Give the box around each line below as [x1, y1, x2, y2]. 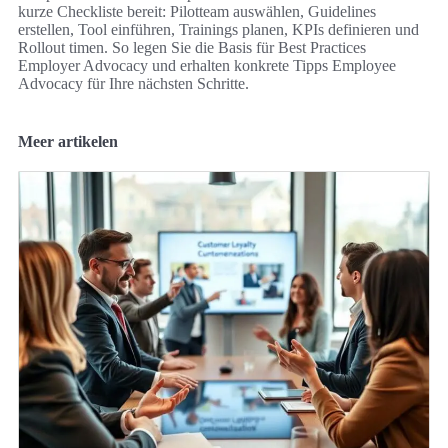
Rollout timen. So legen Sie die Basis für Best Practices [18, 38, 366, 56]
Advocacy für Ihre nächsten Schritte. [18, 74, 249, 92]
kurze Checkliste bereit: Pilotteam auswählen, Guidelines [18, 2, 376, 20]
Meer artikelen [18, 132, 118, 150]
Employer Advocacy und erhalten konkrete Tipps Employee [18, 56, 396, 74]
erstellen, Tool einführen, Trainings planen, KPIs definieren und [18, 20, 419, 38]
